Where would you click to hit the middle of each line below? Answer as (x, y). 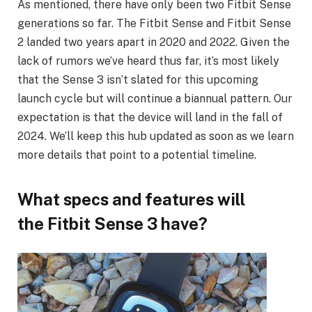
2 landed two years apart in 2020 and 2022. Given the (154, 42)
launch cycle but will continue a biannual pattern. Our (155, 99)
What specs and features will (131, 199)
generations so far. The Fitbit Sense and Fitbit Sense (154, 24)
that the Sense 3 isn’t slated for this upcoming (138, 80)
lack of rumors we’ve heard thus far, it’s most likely (148, 61)
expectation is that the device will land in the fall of (150, 118)
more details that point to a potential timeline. (137, 155)
